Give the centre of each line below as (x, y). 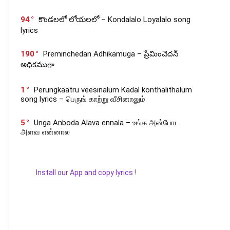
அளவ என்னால (45, 132)
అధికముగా (37, 65)
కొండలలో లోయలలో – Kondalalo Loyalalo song (114, 20)
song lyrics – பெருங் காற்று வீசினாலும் (83, 99)
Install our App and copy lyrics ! (78, 172)
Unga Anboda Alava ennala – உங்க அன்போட (107, 123)
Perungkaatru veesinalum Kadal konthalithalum (113, 90)
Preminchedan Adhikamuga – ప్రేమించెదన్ (111, 54)
